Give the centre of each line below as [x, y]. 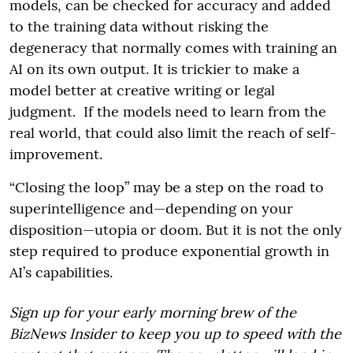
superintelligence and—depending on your [151, 208]
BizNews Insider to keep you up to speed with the [175, 333]
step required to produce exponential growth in [169, 251]
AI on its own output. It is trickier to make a [154, 69]
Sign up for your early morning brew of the [153, 312]
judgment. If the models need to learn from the [168, 111]
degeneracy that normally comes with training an [173, 47]
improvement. [56, 154]
